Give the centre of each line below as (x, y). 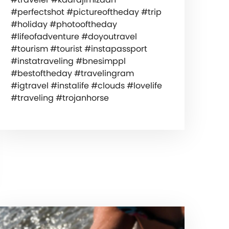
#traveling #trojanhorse (60, 98)
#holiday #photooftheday (64, 25)
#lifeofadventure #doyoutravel (74, 37)
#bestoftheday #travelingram (72, 74)
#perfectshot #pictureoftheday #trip (86, 12)
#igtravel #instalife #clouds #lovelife (86, 86)
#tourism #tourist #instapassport (79, 49)
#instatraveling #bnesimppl (68, 61)
